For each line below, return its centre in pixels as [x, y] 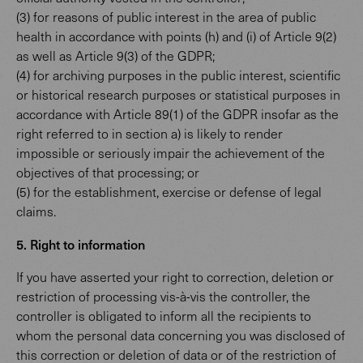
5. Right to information [81, 244]
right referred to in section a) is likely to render [149, 133]
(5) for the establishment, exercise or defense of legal [169, 192]
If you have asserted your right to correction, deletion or [175, 277]
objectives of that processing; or [108, 172]
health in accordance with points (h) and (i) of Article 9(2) [176, 36]
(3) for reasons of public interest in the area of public [166, 17]
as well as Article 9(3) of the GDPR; [115, 56]
